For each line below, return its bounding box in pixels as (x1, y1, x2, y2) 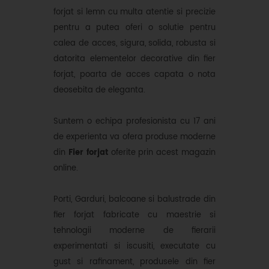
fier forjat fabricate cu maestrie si (53, 208, 216, 222)
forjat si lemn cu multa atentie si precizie (53, 5, 216, 19)
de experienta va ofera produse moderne (53, 130, 216, 144)
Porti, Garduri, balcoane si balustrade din (53, 193, 216, 206)
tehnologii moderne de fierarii (53, 224, 216, 237)
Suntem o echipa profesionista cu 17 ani (53, 115, 216, 128)
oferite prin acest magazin (107, 146, 216, 159)
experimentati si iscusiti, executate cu (53, 240, 216, 253)
